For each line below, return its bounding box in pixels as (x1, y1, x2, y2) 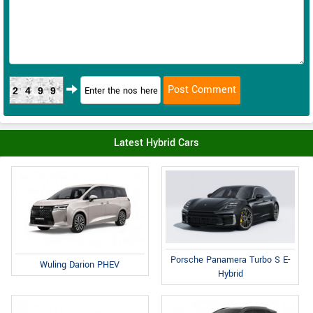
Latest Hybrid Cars (114, 136, 199, 151)
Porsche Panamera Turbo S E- (170, 254, 291, 267)
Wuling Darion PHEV (40, 258, 120, 271)
